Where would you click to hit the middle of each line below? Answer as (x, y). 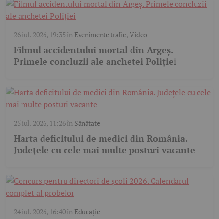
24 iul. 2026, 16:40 (40, 212)
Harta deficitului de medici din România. (101, 139)
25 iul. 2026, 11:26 (40, 123)
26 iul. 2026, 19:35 (40, 35)
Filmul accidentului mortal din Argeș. (93, 50)
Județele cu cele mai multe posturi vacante (104, 150)
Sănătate (87, 123)
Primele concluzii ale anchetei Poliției (95, 61)
